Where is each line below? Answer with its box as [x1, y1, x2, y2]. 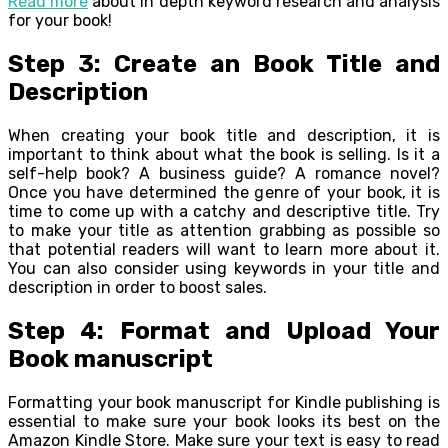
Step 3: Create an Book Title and [8, 50, 440, 79]
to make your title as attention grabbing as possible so [8, 221, 440, 241]
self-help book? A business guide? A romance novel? [8, 164, 440, 184]
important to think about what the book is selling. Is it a [8, 145, 440, 165]
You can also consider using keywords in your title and [8, 259, 440, 279]
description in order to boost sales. [8, 278, 267, 298]
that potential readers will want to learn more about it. [8, 240, 440, 260]
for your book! [8, 11, 112, 31]
